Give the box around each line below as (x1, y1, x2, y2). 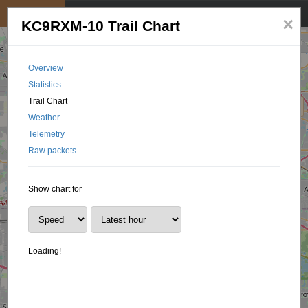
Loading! (28, 246, 62, 256)
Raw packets (28, 146, 77, 155)
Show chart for (28, 184, 82, 194)
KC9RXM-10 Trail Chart (21, 18, 181, 34)
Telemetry (28, 129, 65, 139)
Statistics (28, 80, 62, 89)
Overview (28, 63, 64, 73)
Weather (28, 113, 60, 122)
